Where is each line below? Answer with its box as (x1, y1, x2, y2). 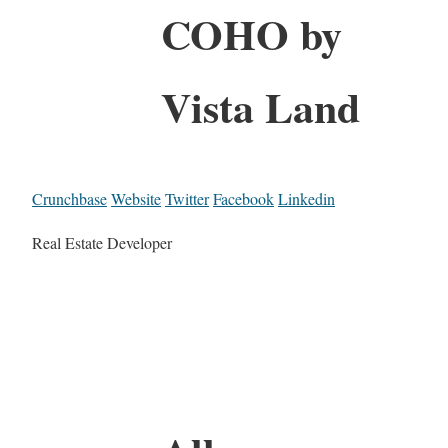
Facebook (213, 187, 274, 209)
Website (111, 187, 161, 209)
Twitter (165, 187, 209, 209)
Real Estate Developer (32, 231, 172, 253)
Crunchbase (32, 187, 107, 209)
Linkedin (278, 187, 335, 209)
